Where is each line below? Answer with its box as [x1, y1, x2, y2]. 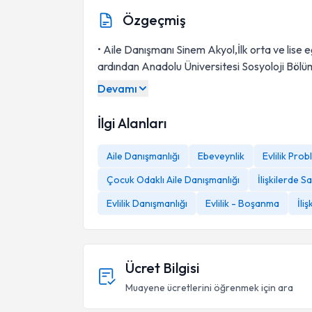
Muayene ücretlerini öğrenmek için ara [125, 281, 293, 294]
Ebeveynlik [198, 150, 244, 162]
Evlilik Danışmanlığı [107, 197, 187, 210]
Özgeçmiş [123, 11, 186, 29]
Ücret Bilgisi [125, 259, 200, 276]
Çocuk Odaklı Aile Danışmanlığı [107, 173, 240, 186]
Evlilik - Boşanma [205, 197, 279, 210]
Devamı [97, 81, 137, 95]
